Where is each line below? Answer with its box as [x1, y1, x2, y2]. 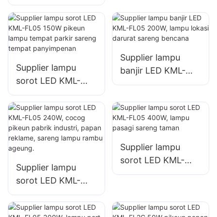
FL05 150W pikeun [16, 88, 92, 99]
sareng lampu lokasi [120, 15, 201, 25]
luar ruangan [16, 25, 67, 35]
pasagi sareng [120, 181, 177, 191]
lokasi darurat [120, 91, 176, 102]
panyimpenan [16, 140, 72, 151]
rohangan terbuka [16, 51, 90, 62]
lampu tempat [16, 101, 73, 112]
